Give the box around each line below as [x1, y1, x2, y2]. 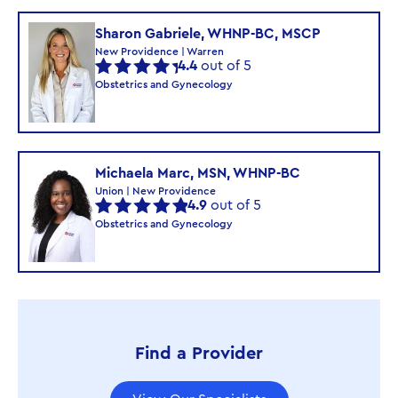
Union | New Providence [95, 185, 216, 196]
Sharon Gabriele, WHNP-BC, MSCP [95, 27, 321, 42]
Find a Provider [135, 344, 263, 362]
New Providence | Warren [95, 46, 224, 58]
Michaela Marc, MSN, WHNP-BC [95, 165, 300, 180]
